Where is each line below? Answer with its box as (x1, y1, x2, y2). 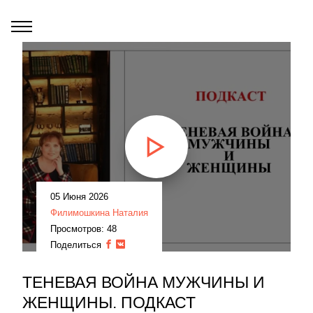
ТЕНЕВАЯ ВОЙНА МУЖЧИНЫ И (22, 273, 265, 291)
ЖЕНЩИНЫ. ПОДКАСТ (22, 293, 196, 312)
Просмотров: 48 (50, 224, 117, 234)
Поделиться (50, 240, 104, 250)
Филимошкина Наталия (50, 208, 148, 218)
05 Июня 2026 (50, 191, 108, 202)
